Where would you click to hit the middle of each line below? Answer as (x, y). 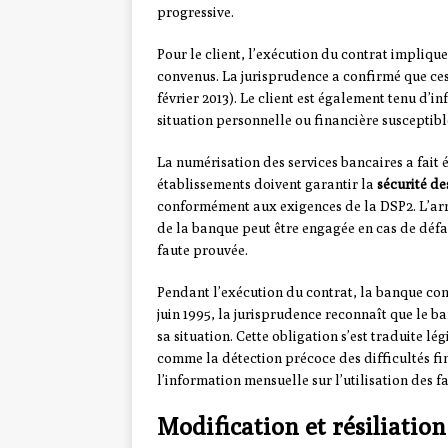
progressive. (195, 12)
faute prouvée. (202, 250)
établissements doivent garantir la (267, 184)
